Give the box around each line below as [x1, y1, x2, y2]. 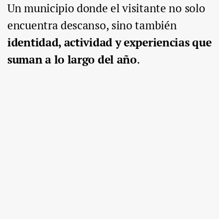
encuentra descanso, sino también [7, 18, 177, 33]
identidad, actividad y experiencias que [7, 35, 212, 50]
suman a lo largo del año [7, 52, 137, 67]
